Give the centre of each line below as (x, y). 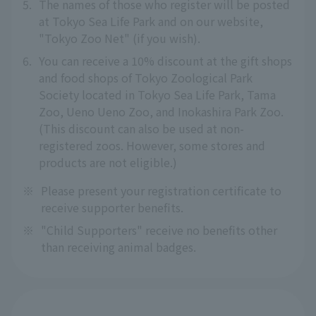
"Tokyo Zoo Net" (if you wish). (120, 38)
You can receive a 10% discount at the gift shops (165, 61)
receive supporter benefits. (112, 207)
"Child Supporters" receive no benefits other (159, 230)
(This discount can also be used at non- (141, 128)
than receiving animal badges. (119, 247)
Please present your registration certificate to (161, 190)
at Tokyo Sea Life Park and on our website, (151, 21)
